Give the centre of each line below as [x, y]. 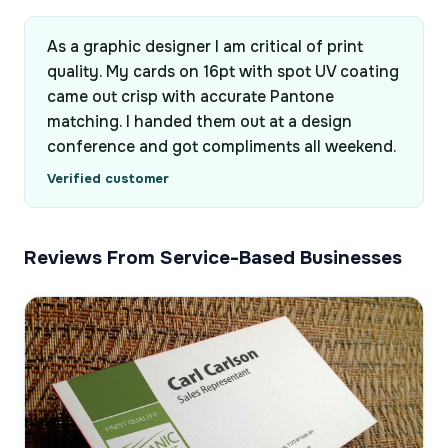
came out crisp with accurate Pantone [190, 96]
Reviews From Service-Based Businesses [213, 257]
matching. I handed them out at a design [199, 121]
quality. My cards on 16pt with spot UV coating [223, 71]
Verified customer [108, 178]
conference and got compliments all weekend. [222, 146]
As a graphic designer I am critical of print [205, 46]
